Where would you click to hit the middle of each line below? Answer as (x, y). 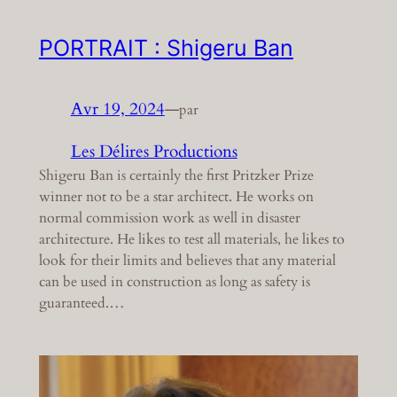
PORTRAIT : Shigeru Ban (166, 48)
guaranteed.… (82, 304)
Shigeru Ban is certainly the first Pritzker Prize (176, 176)
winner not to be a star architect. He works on (176, 197)
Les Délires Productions (154, 152)
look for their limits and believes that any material (187, 261)
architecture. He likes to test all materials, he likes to (191, 240)
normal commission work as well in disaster (169, 218)
